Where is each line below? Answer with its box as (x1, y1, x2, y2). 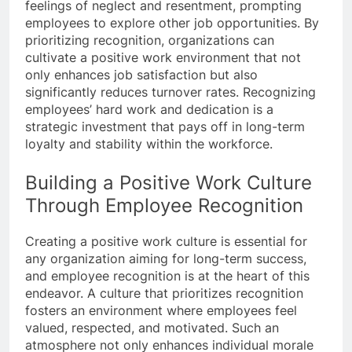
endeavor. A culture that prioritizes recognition (25, 284, 303, 301)
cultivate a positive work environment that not (25, 49, 301, 65)
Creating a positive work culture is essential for (25, 233, 307, 249)
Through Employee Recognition (25, 193, 303, 217)
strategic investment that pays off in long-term (25, 118, 305, 134)
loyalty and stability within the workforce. (25, 135, 273, 152)
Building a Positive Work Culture (25, 170, 312, 194)
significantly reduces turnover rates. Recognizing (25, 83, 316, 100)
